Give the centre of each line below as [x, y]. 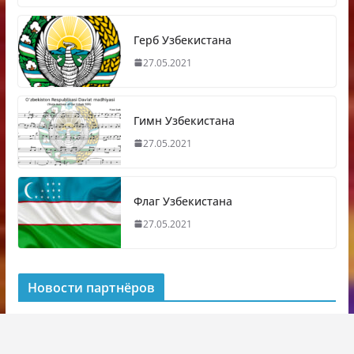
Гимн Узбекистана [184, 120]
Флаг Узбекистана [183, 201]
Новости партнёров [91, 287]
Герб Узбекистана [182, 40]
